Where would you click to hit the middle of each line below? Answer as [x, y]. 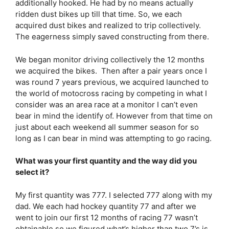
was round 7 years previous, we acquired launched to [112, 82]
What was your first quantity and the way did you [106, 161]
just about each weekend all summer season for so [107, 127]
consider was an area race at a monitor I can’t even [107, 104]
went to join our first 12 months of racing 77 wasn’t [107, 217]
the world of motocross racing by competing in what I [111, 93]
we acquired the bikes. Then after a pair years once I [111, 71]
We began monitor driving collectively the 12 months [110, 59]
